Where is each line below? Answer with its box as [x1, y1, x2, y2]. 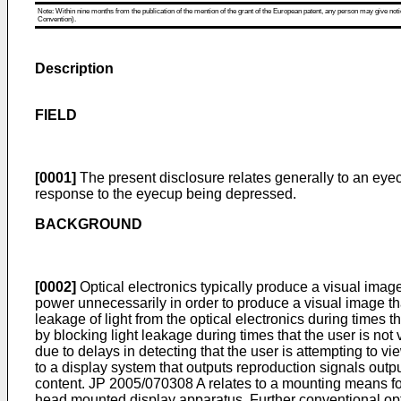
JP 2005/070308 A [89, 376, 205, 391]
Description [35, 61, 114, 76]
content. [35, 376, 89, 391]
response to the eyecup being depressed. [35, 186, 296, 201]
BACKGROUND [35, 217, 142, 232]
